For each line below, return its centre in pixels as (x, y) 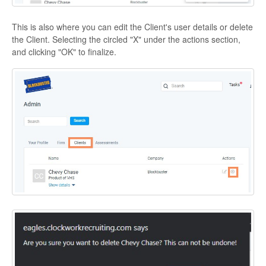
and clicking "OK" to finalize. (65, 51)
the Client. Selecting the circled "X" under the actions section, (126, 39)
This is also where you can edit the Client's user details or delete (132, 26)
